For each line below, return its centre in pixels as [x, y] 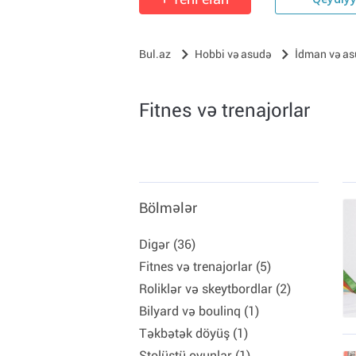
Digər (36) [167, 244]
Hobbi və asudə [233, 54]
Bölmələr [168, 208]
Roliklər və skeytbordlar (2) [215, 289]
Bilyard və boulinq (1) [199, 311]
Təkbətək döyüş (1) [193, 333]
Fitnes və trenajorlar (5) [205, 267]
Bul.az [155, 54]
